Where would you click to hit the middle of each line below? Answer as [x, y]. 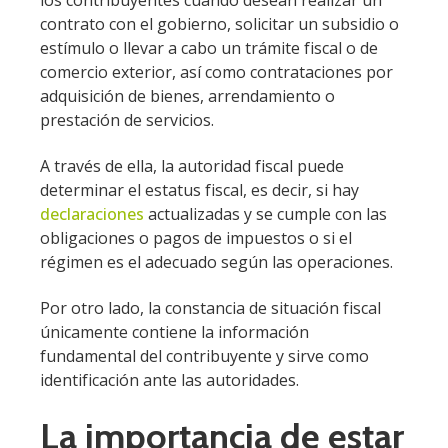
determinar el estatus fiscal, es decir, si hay [199, 189]
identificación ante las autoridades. [171, 380]
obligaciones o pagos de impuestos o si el [196, 237]
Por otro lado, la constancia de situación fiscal [210, 308]
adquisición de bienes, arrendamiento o [187, 95]
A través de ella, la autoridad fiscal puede [192, 165]
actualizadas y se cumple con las [265, 213]
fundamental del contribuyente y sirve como [204, 356]
